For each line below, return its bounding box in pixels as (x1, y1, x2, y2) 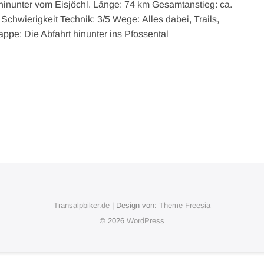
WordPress (127, 216, 164, 225)
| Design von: (110, 200, 159, 210)
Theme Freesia (159, 200, 210, 210)
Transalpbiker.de (54, 200, 110, 210)
